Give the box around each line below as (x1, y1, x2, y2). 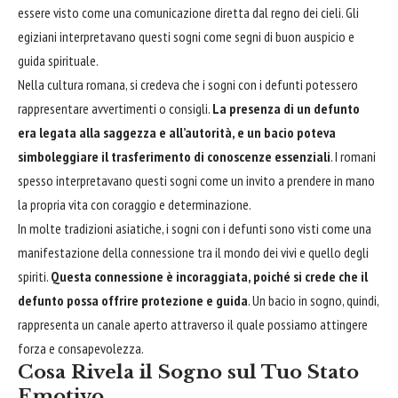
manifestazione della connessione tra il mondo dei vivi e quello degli (18, 243, 369, 261)
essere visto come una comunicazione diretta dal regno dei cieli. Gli (18, 3, 359, 21)
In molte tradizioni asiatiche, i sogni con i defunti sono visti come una (18, 219, 371, 237)
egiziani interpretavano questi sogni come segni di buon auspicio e (18, 27, 354, 45)
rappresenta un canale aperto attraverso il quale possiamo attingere (18, 314, 368, 333)
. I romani (330, 147, 376, 165)
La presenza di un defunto (212, 99, 360, 117)
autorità (185, 123, 232, 141)
